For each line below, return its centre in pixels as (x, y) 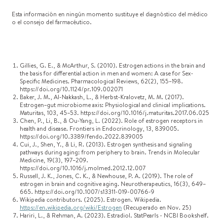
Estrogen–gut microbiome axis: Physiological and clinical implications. (113, 105)
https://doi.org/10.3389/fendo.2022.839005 (81, 136)
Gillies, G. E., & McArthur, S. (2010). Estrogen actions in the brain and (112, 65)
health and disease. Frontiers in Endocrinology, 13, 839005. (99, 129)
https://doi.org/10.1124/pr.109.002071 (71, 89)
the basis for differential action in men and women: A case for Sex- (107, 73)
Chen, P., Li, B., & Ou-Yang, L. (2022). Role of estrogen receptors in (111, 121)
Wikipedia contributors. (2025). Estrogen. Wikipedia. (91, 200)
